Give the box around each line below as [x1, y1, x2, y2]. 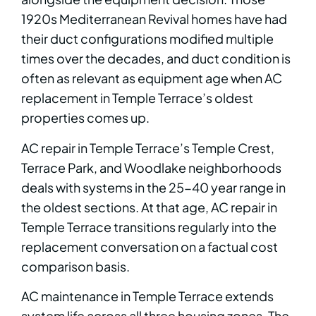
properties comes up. [21, 109, 150, 126]
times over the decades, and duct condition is [21, 50, 291, 67]
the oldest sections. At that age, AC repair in [21, 198, 277, 215]
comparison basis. [21, 257, 130, 274]
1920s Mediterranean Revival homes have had [21, 11, 287, 28]
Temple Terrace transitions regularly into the [21, 218, 276, 235]
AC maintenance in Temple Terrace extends [21, 288, 274, 305]
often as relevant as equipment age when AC [21, 70, 282, 87]
